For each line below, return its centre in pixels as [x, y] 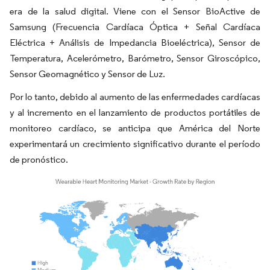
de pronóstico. [39, 159]
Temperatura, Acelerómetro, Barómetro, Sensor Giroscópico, [135, 58]
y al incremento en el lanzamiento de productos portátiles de [135, 112]
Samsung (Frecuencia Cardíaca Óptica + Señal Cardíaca [135, 27]
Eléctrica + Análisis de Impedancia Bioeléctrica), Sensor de [135, 42]
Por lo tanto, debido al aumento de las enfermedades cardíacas [135, 96]
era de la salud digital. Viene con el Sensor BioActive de [135, 11]
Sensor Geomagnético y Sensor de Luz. [87, 74]
